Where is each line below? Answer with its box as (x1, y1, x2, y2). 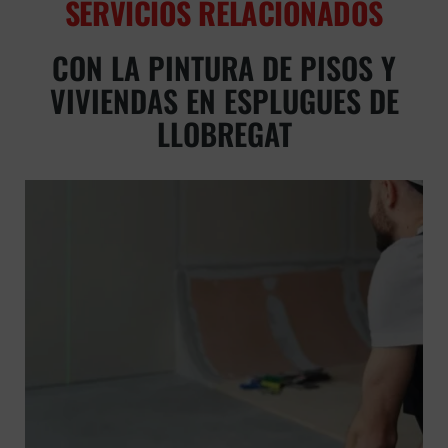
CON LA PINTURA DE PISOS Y (52, 45, 396, 91)
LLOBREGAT (156, 111, 292, 157)
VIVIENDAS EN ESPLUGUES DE (49, 78, 399, 124)
